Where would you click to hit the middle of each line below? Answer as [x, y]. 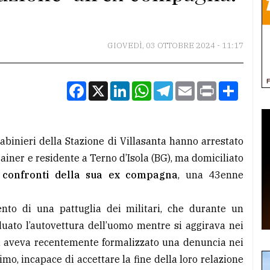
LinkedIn [150, 86]
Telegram [195, 86]
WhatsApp [175, 86]
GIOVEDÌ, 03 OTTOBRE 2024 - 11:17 [175, 46]
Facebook [108, 86]
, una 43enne [211, 175]
